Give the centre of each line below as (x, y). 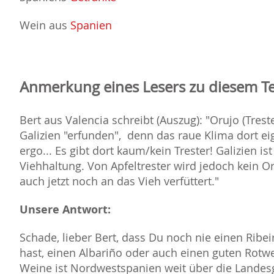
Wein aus (45, 25)
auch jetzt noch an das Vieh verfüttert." (119, 181)
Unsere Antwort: (65, 210)
